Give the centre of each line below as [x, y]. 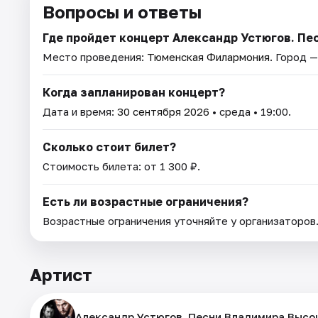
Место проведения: [95, 57]
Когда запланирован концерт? [134, 93]
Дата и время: [80, 112]
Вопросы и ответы [122, 12]
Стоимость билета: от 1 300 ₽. [121, 166]
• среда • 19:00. [250, 112]
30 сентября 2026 [163, 112]
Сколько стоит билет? [109, 147]
